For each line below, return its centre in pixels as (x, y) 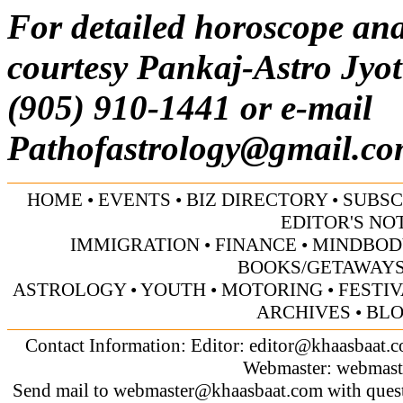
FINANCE (256, 244)
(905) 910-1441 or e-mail (190, 107)
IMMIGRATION (135, 244)
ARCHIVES (303, 312)
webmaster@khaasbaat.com (218, 390)
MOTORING (272, 289)
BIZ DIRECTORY (257, 199)
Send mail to (63, 390)
